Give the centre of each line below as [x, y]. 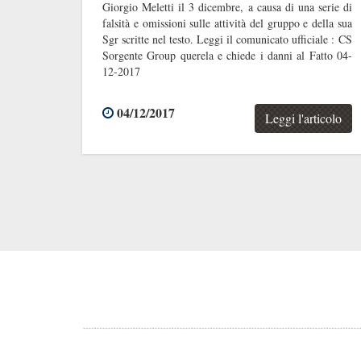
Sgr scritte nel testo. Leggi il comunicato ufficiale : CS [227, 39]
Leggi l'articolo [303, 118]
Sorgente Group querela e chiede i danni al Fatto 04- [227, 55]
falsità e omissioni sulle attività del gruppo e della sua [227, 23]
